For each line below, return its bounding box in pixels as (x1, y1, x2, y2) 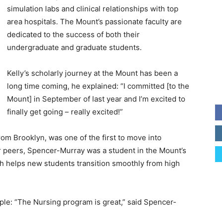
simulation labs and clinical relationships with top (7, 4, 178, 13)
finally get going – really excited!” (7, 107, 123, 116)
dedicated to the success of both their (7, 30, 140, 39)
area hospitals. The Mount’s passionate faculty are (7, 17, 182, 26)
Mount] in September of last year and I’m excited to (7, 94, 185, 104)
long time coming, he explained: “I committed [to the (7, 81, 189, 91)
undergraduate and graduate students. (7, 43, 142, 52)
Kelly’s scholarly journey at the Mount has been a (7, 68, 178, 78)
